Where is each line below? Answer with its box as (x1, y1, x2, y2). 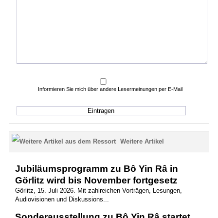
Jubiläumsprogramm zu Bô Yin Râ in (15, 163, 178, 174)
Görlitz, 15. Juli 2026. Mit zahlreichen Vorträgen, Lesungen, (15, 187, 182, 195)
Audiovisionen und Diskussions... (15, 196, 109, 203)
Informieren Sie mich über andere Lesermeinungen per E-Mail (38, 86, 183, 92)
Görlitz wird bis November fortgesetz (15, 175, 178, 186)
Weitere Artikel (120, 138, 164, 145)
